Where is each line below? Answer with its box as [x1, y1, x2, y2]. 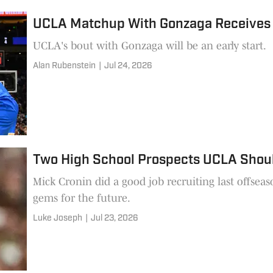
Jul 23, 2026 [91, 213, 138, 223]
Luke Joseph [33, 213, 82, 223]
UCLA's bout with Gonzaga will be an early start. [33, 40, 266, 52]
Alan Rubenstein [33, 62, 96, 71]
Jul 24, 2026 [104, 62, 152, 71]
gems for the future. [33, 191, 130, 204]
